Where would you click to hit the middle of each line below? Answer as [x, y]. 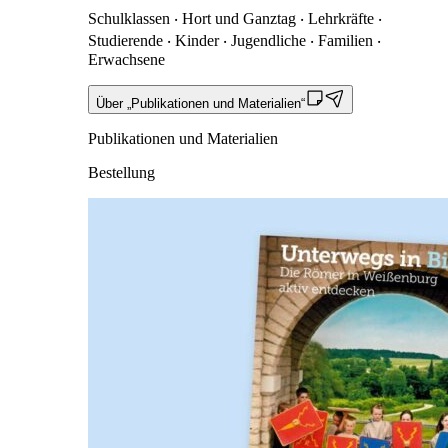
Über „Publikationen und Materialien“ [200, 103]
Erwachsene [126, 59]
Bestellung [121, 172]
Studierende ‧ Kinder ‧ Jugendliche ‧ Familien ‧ [234, 40]
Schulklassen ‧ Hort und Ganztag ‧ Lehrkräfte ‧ [235, 18]
